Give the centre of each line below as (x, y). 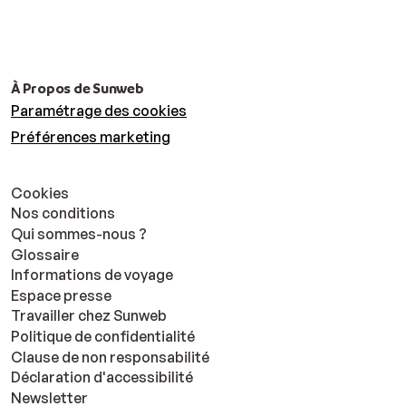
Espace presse (61, 295)
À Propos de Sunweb (77, 87)
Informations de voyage (92, 275)
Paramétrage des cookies (99, 111)
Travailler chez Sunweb (89, 316)
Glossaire (45, 254)
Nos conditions (63, 213)
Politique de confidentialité (103, 337)
